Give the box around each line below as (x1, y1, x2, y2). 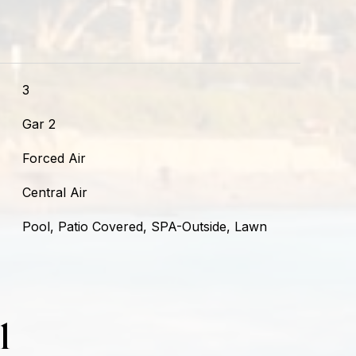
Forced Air (21, 150, 86, 166)
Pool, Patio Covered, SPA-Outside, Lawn (21, 219, 267, 234)
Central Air (21, 184, 87, 200)
